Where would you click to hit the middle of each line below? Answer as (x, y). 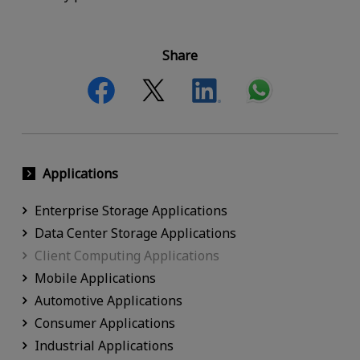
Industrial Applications (104, 346)
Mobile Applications (95, 278)
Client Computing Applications (127, 256)
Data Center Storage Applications (135, 233)
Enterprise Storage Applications (131, 211)
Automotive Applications (108, 301)
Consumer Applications (104, 323)
